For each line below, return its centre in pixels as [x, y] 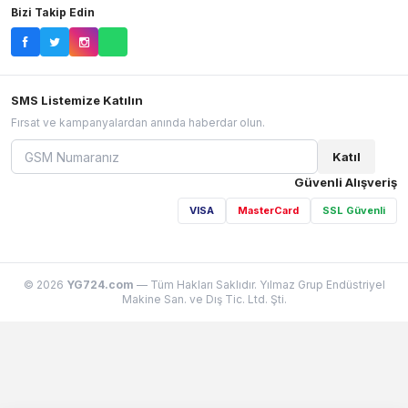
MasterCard [268, 211]
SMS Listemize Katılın [77, 101]
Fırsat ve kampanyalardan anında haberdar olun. [138, 123]
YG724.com [100, 285]
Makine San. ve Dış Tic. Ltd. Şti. [204, 300]
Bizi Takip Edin [53, 13]
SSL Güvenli [354, 211]
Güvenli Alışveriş [346, 183]
